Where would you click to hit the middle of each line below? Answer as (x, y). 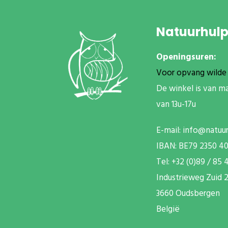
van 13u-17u (176, 105)
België (168, 209)
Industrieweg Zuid (190, 178)
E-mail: (169, 131)
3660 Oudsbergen (188, 194)
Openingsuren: (186, 57)
